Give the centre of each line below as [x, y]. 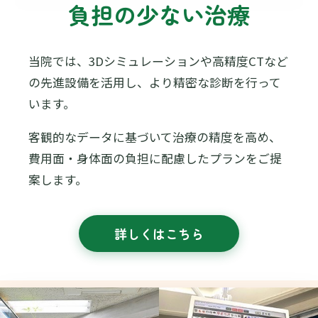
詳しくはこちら [159, 233]
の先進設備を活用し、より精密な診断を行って [155, 83]
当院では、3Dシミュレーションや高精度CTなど [158, 61]
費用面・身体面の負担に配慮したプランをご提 [155, 158]
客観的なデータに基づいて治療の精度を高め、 [155, 137]
